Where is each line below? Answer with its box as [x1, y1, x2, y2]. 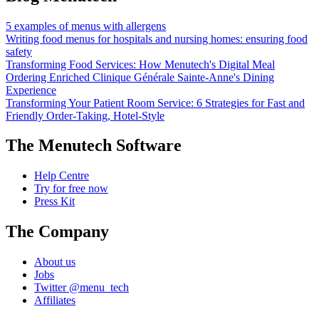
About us [34, 256, 75, 268]
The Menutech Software [6, 136, 182, 155]
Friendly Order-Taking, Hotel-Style [6, 109, 164, 122]
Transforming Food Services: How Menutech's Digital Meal [6, 58, 275, 70]
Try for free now [34, 182, 108, 195]
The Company [6, 222, 109, 241]
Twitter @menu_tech [34, 281, 129, 294]
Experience [6, 83, 56, 96]
